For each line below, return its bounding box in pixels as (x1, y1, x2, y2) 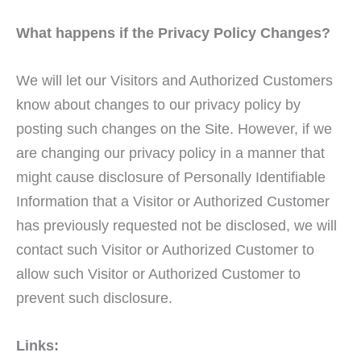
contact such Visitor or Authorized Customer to (16, 241, 314, 259)
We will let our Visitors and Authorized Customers (16, 72, 333, 89)
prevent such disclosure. (16, 289, 172, 307)
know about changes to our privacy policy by (16, 96, 301, 114)
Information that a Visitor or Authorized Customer (16, 193, 330, 210)
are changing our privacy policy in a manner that (16, 144, 325, 162)
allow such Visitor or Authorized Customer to (16, 265, 301, 283)
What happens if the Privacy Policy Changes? (16, 24, 330, 41)
